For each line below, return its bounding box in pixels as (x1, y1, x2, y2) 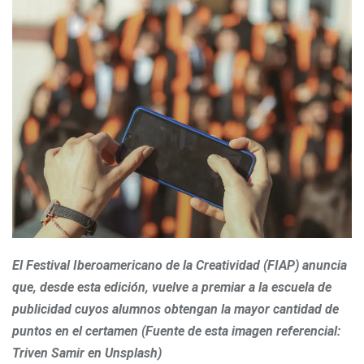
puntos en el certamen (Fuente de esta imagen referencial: (12, 323, 340, 340)
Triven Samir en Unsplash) (12, 345, 162, 362)
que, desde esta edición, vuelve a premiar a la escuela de (12, 279, 331, 296)
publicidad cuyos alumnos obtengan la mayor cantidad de (12, 301, 339, 318)
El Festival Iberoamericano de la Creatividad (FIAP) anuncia (12, 258, 347, 274)
